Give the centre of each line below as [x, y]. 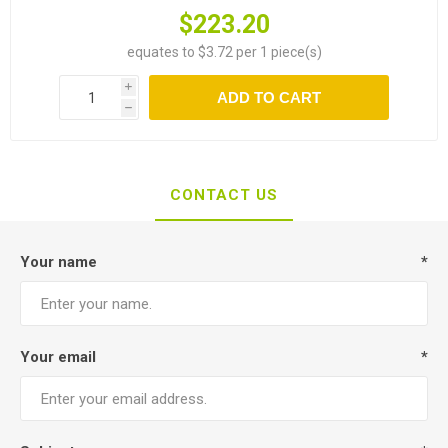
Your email [58, 357]
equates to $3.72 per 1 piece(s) [224, 52]
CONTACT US [224, 195]
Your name [58, 262]
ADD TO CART [269, 97]
